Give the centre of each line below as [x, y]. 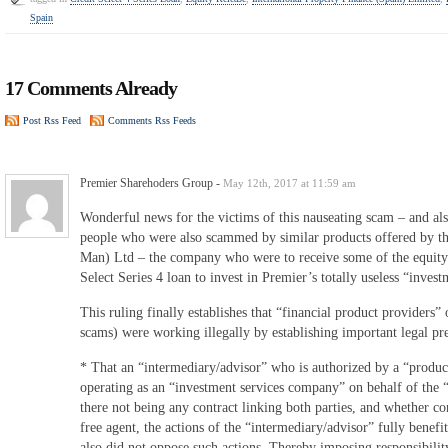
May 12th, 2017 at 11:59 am [289, 182]
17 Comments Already [91, 87]
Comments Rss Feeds [152, 120]
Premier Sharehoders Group [146, 182]
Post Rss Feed [52, 120]
